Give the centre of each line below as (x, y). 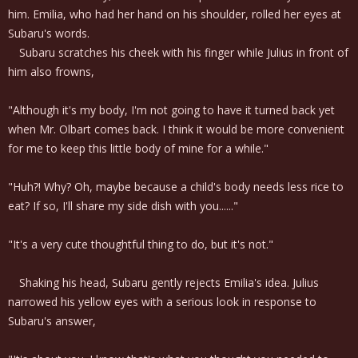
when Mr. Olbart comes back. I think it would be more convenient (176, 129)
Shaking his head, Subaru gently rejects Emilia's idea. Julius (163, 282)
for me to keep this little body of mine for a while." (138, 148)
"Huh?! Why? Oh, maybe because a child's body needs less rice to (176, 187)
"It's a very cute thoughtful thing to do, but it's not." (141, 244)
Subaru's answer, (52, 321)
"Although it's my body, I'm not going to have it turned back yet (171, 110)
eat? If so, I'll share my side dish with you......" (123, 206)
